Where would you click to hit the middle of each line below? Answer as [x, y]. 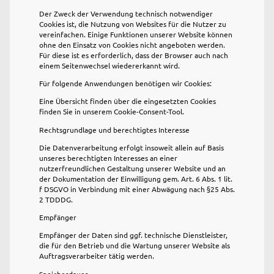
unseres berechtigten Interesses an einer [108, 157]
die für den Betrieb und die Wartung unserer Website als [135, 246]
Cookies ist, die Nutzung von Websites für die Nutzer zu [133, 24]
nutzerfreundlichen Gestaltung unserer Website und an [132, 168]
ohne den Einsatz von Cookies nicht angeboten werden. [132, 44]
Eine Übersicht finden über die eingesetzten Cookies [128, 101]
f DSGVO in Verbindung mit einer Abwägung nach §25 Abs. [137, 189]
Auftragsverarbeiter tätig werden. [97, 256]
